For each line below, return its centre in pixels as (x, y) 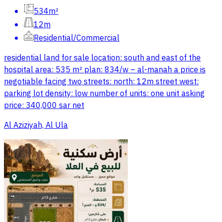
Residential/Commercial (77, 38)
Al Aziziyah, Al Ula (36, 125)
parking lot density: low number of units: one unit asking (104, 93)
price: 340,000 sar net (44, 105)
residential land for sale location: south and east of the (102, 58)
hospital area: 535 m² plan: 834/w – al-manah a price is (105, 70)
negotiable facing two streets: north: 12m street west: (101, 82)
